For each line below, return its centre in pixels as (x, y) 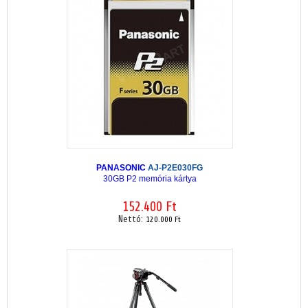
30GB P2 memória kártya (150, 178)
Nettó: (132, 219)
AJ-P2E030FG (175, 167)
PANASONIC (122, 167)
